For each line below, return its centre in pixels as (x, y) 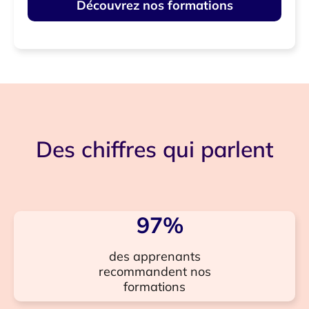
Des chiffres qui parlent (154, 149)
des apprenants (154, 257)
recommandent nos (154, 272)
